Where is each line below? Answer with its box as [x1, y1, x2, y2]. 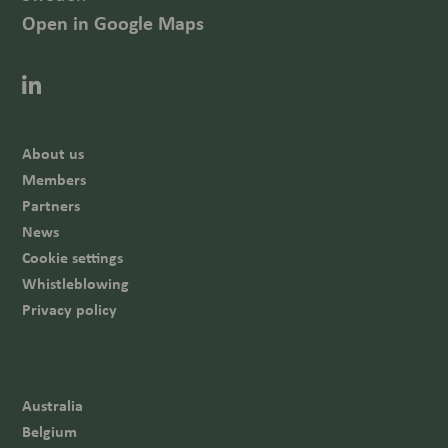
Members [22, 168, 87, 191]
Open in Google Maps [22, 9, 205, 37]
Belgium [22, 420, 78, 443]
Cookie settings [22, 246, 124, 269]
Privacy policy [22, 298, 118, 321]
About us [22, 142, 85, 165]
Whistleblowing [22, 272, 130, 295]
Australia [22, 394, 84, 417]
